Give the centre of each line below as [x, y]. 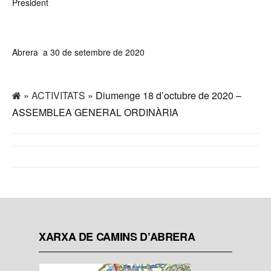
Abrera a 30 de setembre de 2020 [78, 52]
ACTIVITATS [58, 95]
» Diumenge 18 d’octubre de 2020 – [163, 95]
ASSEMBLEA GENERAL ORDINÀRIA [95, 112]
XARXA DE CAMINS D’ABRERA [117, 236]
